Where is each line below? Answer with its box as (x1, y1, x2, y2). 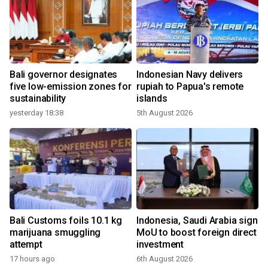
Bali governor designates (10, 69, 118, 81)
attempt (10, 239, 42, 251)
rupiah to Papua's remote (136, 81, 244, 93)
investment (136, 239, 184, 251)
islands (136, 93, 167, 105)
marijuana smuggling (10, 227, 101, 239)
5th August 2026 (136, 108, 193, 118)
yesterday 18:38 (10, 108, 63, 118)
